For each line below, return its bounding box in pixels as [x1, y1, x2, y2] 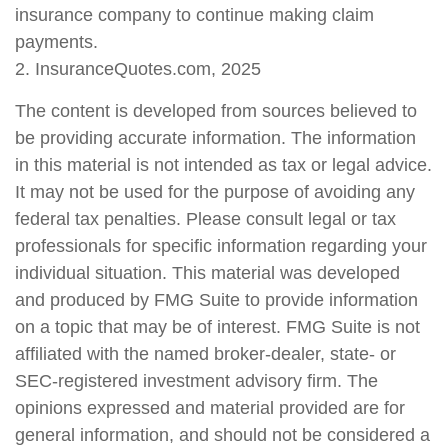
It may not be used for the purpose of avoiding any [15, 182, 415, 202]
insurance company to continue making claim [15, 5, 374, 25]
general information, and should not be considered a [15, 425, 430, 445]
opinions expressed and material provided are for [15, 398, 405, 418]
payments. [15, 32, 98, 52]
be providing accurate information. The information [15, 128, 416, 148]
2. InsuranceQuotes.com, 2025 [15, 59, 261, 79]
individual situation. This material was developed [15, 263, 400, 283]
